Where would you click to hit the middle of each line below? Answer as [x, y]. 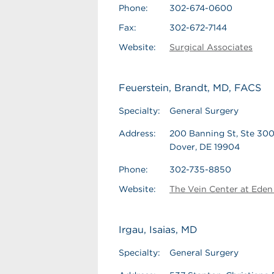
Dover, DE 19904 [205, 147]
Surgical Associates [211, 47]
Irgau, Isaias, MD [158, 230]
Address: [137, 133]
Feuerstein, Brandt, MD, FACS [190, 88]
